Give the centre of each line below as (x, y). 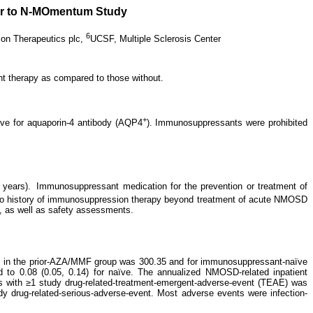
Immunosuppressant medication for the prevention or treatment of (172, 187)
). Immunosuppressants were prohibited (227, 123)
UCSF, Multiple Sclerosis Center (155, 38)
